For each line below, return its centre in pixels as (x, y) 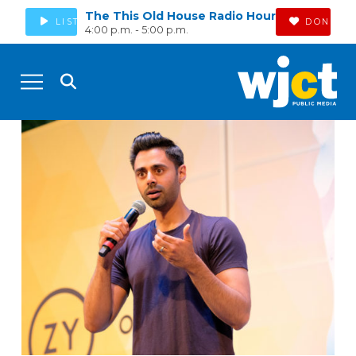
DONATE (329, 21)
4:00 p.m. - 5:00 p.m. (136, 30)
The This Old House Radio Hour (180, 16)
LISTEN (75, 21)
